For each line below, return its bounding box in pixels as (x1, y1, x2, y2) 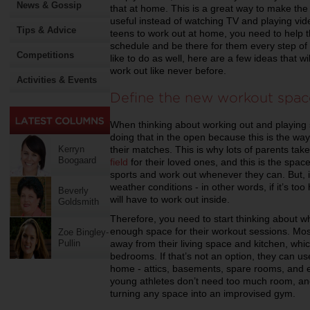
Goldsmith (58, 197, 99, 207)
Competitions (17, 50, 74, 60)
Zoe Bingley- (58, 227, 109, 237)
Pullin (58, 238, 80, 248)
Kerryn (58, 144, 84, 154)
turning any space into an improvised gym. (110, 287, 295, 299)
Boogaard (58, 155, 96, 165)
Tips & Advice (17, 25, 76, 35)
